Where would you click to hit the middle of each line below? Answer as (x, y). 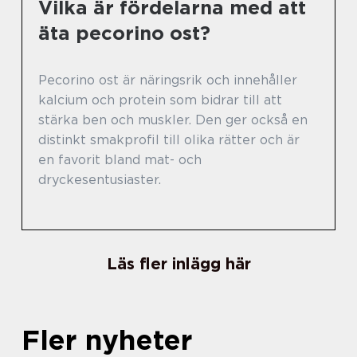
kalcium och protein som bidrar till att (160, 100)
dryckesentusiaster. (100, 180)
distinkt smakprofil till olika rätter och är (169, 140)
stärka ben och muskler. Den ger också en (173, 120)
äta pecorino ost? (124, 33)
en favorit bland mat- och (120, 160)
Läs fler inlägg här (178, 264)
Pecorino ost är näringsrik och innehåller (168, 80)
